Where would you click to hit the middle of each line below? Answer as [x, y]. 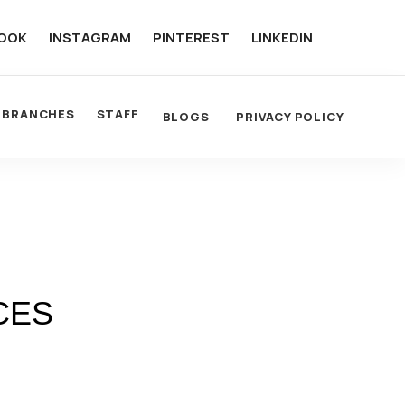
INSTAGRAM [89, 37]
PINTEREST [191, 37]
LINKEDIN [282, 37]
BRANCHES [38, 114]
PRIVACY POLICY [290, 117]
